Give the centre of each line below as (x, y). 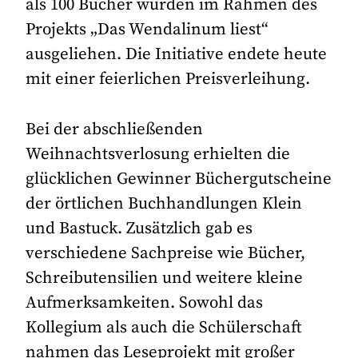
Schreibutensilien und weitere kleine (165, 278)
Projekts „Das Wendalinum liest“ (147, 30)
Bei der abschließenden (115, 129)
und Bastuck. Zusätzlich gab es (139, 228)
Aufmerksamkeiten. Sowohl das (145, 302)
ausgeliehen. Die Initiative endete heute (177, 55)
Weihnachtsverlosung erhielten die (158, 154)
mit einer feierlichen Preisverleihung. (168, 80)
